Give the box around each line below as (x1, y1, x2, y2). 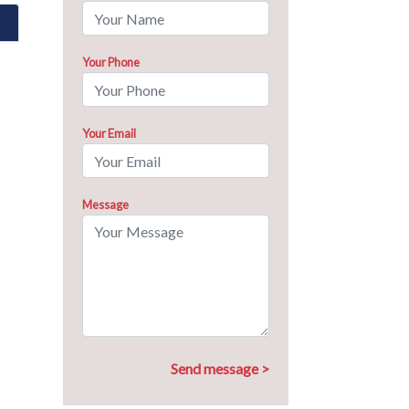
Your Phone (81, 55, 140, 69)
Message (81, 197, 129, 212)
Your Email (81, 126, 136, 141)
